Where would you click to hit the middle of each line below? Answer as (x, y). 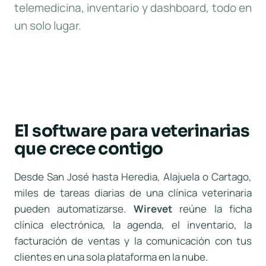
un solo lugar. (48, 26)
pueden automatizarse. (74, 209)
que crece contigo (89, 149)
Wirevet (153, 209)
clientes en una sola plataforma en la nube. (111, 257)
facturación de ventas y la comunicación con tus (133, 241)
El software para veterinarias (132, 131)
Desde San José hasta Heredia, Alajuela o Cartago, (133, 177)
